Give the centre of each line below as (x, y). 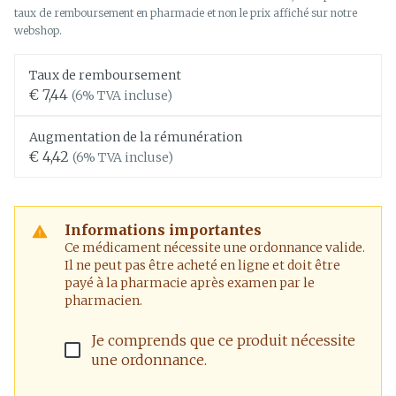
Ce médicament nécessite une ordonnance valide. (215, 247)
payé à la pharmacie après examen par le (190, 283)
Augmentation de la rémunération (136, 137)
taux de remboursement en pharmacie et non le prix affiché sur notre (186, 13)
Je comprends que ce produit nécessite (223, 340)
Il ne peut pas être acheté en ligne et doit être (202, 265)
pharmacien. (103, 301)
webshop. (38, 30)
